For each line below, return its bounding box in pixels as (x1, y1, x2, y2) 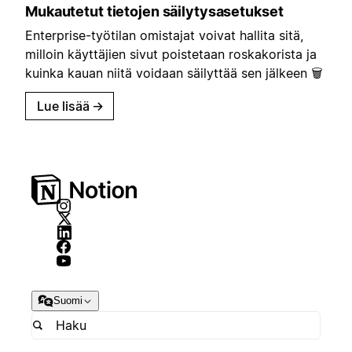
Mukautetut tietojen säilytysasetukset (25, 2, 284, 20)
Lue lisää (37, 97, 90, 114)
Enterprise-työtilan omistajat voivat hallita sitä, (25, 27, 303, 43)
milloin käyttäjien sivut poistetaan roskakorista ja (25, 46, 317, 62)
